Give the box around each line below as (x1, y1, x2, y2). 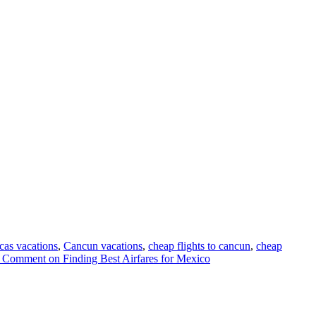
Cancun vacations (63, 240, 142, 252)
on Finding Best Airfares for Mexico (46, 253, 210, 265)
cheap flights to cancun (148, 240, 250, 252)
